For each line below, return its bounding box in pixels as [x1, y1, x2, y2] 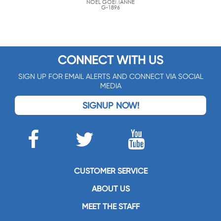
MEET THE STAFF [81, 202, 140, 212]
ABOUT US [91, 184, 130, 194]
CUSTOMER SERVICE [74, 166, 147, 176]
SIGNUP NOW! [82, 100, 139, 111]
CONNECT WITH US [58, 53, 163, 68]
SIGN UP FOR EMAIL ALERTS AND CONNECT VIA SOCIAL [18, 72, 203, 81]
